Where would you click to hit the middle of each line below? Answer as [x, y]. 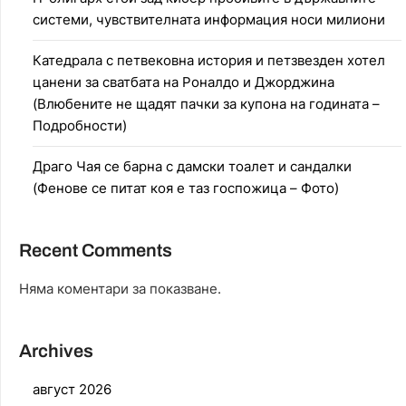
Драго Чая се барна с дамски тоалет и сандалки [192, 166]
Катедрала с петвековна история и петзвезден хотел [209, 60]
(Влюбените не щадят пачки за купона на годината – [206, 104]
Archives [56, 351]
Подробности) [80, 126]
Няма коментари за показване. [120, 289]
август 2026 [72, 389]
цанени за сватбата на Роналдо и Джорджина [184, 82]
